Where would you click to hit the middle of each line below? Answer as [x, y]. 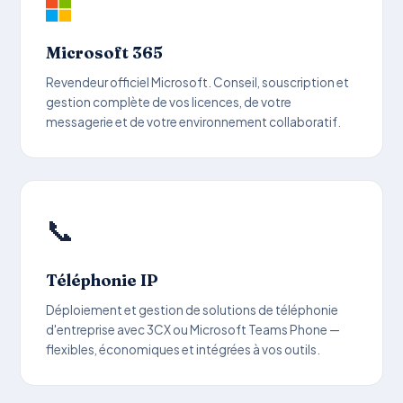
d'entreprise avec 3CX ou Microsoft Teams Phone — [193, 329]
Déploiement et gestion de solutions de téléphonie [193, 309]
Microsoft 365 [105, 52]
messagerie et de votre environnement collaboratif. [194, 121]
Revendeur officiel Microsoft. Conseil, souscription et [198, 82]
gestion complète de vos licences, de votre [169, 102]
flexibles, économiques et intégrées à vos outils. [184, 349]
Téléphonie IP [103, 280]
